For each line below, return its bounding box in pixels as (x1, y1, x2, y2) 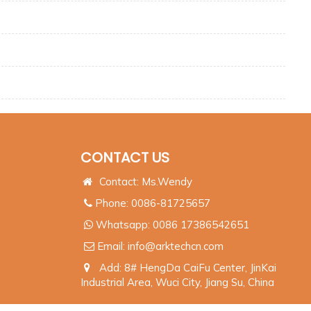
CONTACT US (81, 148, 169, 168)
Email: (94, 239, 128, 253)
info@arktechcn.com (128, 239, 224, 253)
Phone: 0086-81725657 (92, 196, 210, 210)
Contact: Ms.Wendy (94, 175, 193, 189)
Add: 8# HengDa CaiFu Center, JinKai (94, 261, 277, 275)
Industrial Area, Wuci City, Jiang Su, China (81, 276, 274, 289)
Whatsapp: (93, 218, 153, 232)
